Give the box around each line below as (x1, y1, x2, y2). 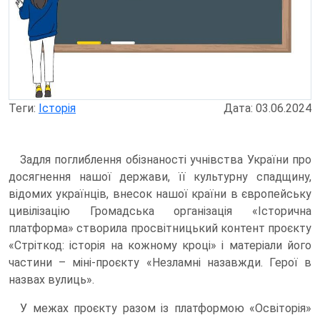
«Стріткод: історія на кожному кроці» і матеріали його (9, 238, 311, 252)
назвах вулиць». (9, 272, 97, 286)
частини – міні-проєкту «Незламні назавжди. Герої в (9, 255, 311, 269)
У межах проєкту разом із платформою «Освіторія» (20, 301, 311, 315)
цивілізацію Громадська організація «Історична (9, 204, 311, 218)
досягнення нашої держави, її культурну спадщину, (9, 169, 311, 184)
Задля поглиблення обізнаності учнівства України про (20, 152, 311, 166)
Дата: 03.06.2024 (224, 101, 311, 115)
